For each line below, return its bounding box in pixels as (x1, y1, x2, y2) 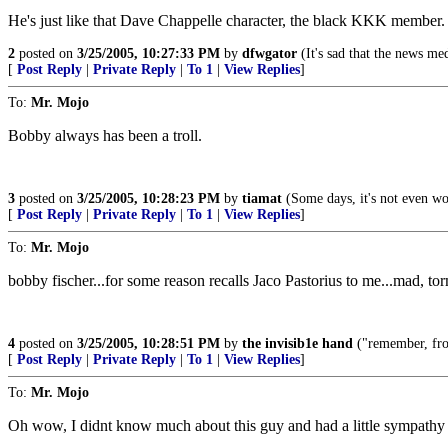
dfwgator (242, 46, 297, 61)
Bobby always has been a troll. (8, 127, 202, 144)
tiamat (242, 191, 282, 206)
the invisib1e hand (242, 336, 353, 351)
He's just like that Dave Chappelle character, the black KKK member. (8, 12, 445, 29)
